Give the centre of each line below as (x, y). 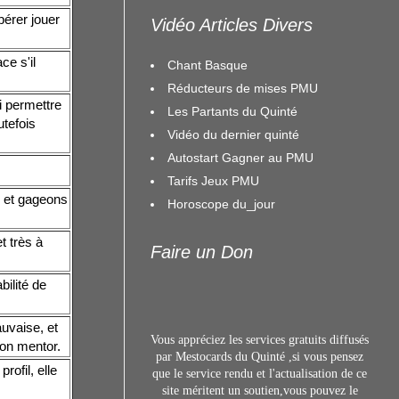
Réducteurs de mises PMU (243, 88)
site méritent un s (205, 391)
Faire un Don (202, 252)
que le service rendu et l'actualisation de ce (260, 374)
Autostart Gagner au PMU (240, 157)
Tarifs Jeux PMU (213, 180)
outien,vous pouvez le (303, 391)
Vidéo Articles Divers (232, 25)
